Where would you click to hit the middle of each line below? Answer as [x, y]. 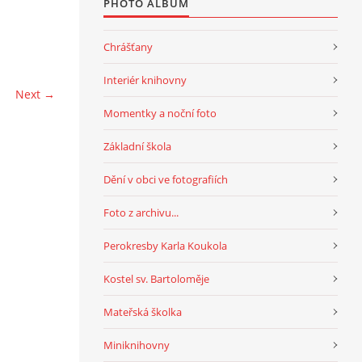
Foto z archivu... [141, 212]
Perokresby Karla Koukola [165, 245]
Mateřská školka [143, 311]
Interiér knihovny [145, 80]
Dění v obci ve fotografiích [166, 179]
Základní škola [137, 146]
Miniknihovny [137, 345]
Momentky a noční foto [160, 113]
